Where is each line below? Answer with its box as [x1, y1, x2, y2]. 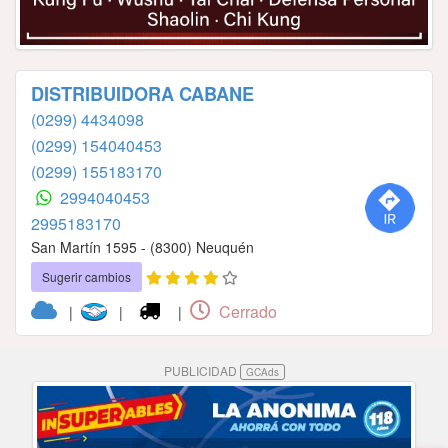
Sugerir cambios [42, 268, 131, 286]
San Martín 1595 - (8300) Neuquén [31, 237, 254, 258]
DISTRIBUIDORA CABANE [31, 81, 254, 108]
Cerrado [215, 300, 278, 324]
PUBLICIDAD [163, 362, 240, 380]
